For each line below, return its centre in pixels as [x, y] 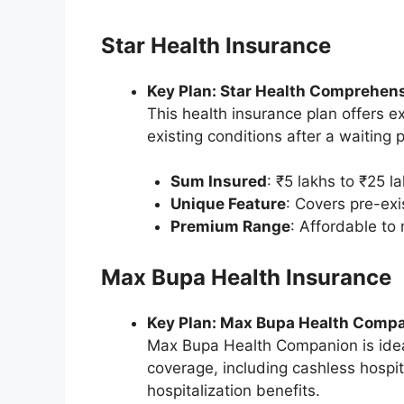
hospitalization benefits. [234, 390]
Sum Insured [218, 182]
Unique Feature [228, 204]
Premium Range [230, 227]
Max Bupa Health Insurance [246, 277]
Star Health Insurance [216, 45]
